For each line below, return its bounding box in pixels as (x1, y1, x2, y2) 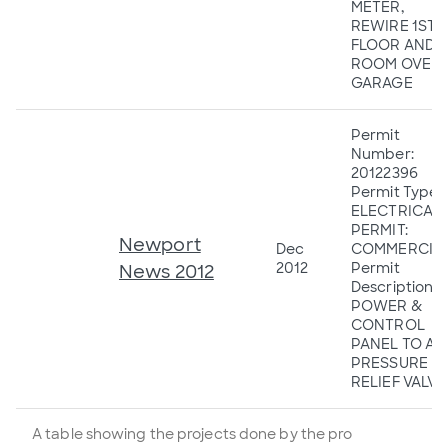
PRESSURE (351, 353, 428, 372)
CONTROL (351, 315, 425, 334)
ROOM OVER (351, 54, 441, 73)
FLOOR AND (351, 35, 435, 54)
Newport (119, 232, 201, 257)
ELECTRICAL (351, 201, 441, 220)
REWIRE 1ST (351, 16, 436, 35)
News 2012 (119, 259, 214, 284)
